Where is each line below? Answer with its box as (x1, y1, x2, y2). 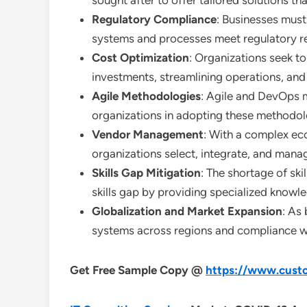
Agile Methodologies (92, 89, 201, 103)
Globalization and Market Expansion (92, 204, 282, 218)
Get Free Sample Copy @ (70, 263, 206, 277)
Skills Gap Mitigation (92, 166, 201, 180)
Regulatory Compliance (92, 12, 217, 26)
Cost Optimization (92, 51, 189, 64)
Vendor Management (92, 127, 204, 141)
